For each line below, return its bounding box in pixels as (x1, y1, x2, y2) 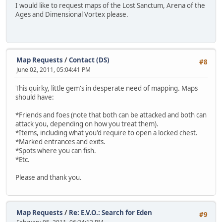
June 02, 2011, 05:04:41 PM (16, 65, 91, 74)
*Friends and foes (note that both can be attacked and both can (15, 111, 207, 120)
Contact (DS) (69, 55, 110, 65)
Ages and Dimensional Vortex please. (15, 10, 128, 19)
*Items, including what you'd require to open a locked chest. (15, 128, 198, 138)
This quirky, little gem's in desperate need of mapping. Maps (15, 84, 198, 93)
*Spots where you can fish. (15, 146, 96, 156)
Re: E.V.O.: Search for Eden (69, 208, 152, 217)
